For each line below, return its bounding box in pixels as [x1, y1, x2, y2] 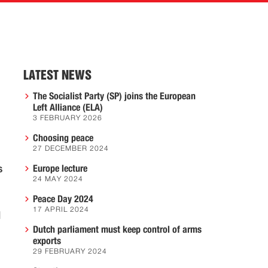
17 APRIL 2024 [33, 206, 89, 214]
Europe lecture [33, 164, 87, 173]
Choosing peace [33, 133, 93, 143]
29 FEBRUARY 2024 [33, 248, 107, 255]
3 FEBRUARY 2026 [33, 115, 102, 122]
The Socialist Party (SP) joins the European [33, 92, 196, 101]
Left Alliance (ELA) [33, 103, 103, 112]
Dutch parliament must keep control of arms [33, 225, 202, 234]
